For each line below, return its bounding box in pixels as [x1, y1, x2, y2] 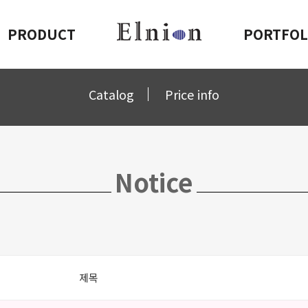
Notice [115, 164, 193, 199]
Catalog [89, 85, 134, 103]
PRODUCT [8, 24, 76, 44]
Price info [165, 85, 219, 103]
